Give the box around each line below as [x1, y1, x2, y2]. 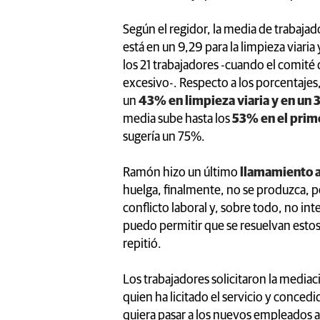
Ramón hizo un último [123, 166, 240, 179]
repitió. [123, 237, 161, 251]
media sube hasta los [123, 112, 230, 126]
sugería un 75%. [123, 130, 205, 144]
